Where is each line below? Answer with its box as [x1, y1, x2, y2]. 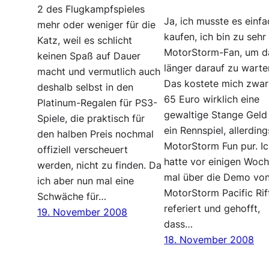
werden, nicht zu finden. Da [37, 160, 162, 172]
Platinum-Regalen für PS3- [37, 97, 158, 109]
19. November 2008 [37, 207, 128, 219]
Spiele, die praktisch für [37, 113, 145, 125]
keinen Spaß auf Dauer [37, 50, 141, 62]
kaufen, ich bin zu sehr [164, 31, 267, 43]
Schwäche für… [37, 191, 107, 203]
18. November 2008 [164, 234, 255, 246]
